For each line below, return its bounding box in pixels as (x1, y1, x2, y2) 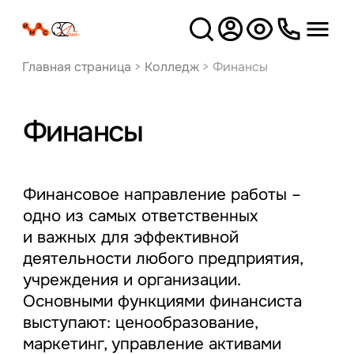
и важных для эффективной (22, 227, 239, 248)
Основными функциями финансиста (22, 291, 302, 312)
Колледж (144, 58, 199, 75)
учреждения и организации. (22, 269, 240, 291)
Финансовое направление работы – (22, 184, 301, 205)
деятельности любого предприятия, (22, 248, 303, 269)
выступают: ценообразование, (22, 312, 258, 333)
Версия (245, 24, 278, 37)
